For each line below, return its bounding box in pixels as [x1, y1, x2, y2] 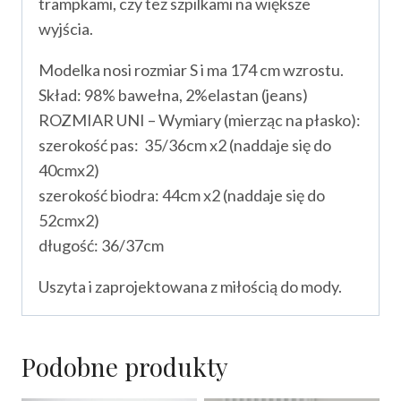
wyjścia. [38, 18, 93, 38]
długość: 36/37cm [38, 235, 164, 255]
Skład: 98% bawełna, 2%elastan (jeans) [38, 84, 308, 105]
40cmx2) [38, 159, 99, 180]
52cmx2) [38, 209, 99, 230]
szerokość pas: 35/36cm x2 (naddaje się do [38, 134, 331, 155]
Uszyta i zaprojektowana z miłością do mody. [38, 276, 342, 296]
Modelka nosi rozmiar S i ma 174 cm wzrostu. [38, 59, 344, 80]
